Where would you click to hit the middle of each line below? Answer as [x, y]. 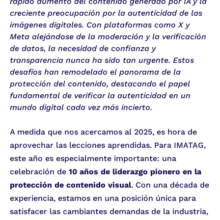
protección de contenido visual [70, 185]
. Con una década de [170, 185]
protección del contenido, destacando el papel [100, 84]
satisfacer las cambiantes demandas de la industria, [109, 212]
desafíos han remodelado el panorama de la [95, 72]
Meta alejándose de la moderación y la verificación [108, 37]
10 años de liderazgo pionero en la [135, 172]
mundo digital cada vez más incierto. [81, 108]
